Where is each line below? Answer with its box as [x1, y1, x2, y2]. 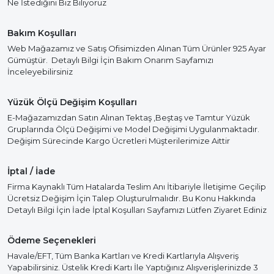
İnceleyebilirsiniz [7, 67, 73, 77]
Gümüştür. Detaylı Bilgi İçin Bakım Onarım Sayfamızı [7, 55, 213, 65]
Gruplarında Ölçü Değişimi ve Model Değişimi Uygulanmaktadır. [7, 124, 259, 135]
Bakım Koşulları [7, 28, 76, 39]
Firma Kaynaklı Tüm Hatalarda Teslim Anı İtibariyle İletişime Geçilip [7, 182, 266, 192]
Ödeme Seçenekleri [7, 235, 96, 246]
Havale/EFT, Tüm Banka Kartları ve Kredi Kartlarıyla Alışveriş [7, 251, 239, 261]
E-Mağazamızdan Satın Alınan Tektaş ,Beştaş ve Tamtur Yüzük [7, 113, 250, 123]
